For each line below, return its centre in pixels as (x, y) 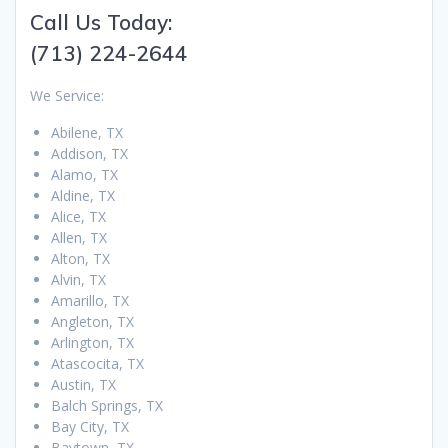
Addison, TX (89, 153)
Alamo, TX (84, 174)
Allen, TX (79, 237)
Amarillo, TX (90, 300)
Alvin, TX (78, 279)
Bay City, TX (90, 426)
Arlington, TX (92, 342)
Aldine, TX (83, 195)
